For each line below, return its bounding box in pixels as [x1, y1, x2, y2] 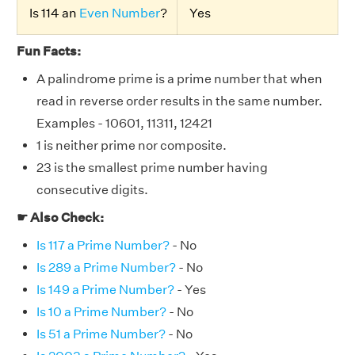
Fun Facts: [17, 43, 81, 59]
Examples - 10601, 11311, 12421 [36, 115, 212, 131]
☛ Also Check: [17, 209, 104, 225]
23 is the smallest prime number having [36, 159, 268, 175]
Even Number [79, 5, 160, 21]
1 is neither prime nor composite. [36, 137, 227, 153]
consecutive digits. [36, 181, 148, 197]
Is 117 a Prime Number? [36, 237, 170, 253]
